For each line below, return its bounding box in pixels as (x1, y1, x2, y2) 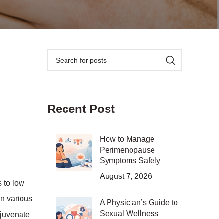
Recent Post (47, 102, 115, 115)
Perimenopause (99, 146, 155, 154)
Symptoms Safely (99, 156, 160, 165)
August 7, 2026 (99, 172, 152, 180)
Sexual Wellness (99, 209, 158, 218)
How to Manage (99, 135, 154, 143)
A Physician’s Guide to (99, 198, 178, 207)
